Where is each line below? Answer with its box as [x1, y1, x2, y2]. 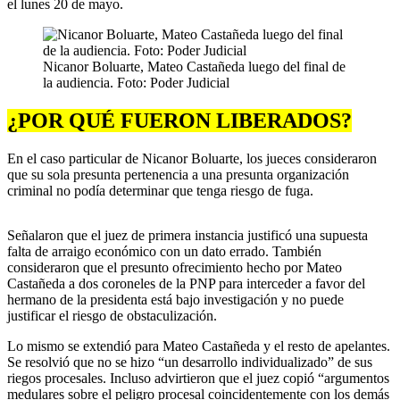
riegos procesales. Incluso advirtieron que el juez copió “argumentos [7, 371, 389, 387]
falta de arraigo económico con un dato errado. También [7, 244, 321, 260]
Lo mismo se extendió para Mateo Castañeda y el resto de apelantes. [7, 338, 390, 354]
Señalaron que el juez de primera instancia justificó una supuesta [7, 228, 368, 244]
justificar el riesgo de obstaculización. [7, 308, 217, 324]
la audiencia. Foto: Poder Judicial [43, 75, 229, 91]
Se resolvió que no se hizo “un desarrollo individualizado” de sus [7, 354, 372, 371]
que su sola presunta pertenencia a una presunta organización [7, 167, 349, 183]
